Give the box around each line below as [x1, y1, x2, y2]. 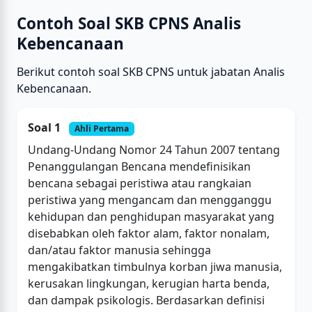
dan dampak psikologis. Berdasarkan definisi [28, 292, 265, 309]
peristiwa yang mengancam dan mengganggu [28, 192, 272, 208]
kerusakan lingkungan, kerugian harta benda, [28, 276, 270, 292]
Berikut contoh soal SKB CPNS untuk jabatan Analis [17, 64, 285, 79]
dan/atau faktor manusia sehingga [28, 242, 211, 258]
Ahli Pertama [74, 123, 129, 134]
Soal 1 [28, 120, 63, 135]
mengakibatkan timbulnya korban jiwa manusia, [28, 259, 282, 275]
